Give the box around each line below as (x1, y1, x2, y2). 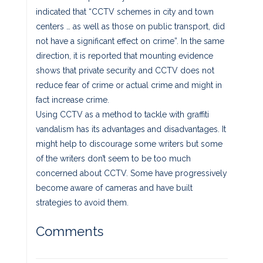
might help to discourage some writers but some (36, 139, 222, 149)
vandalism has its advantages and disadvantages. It (36, 124, 226, 134)
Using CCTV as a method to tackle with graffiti (36, 109, 209, 119)
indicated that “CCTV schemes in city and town (36, 6, 214, 16)
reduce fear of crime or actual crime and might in (36, 80, 222, 90)
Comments (36, 223, 103, 239)
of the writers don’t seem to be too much (36, 153, 191, 163)
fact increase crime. (36, 95, 109, 104)
